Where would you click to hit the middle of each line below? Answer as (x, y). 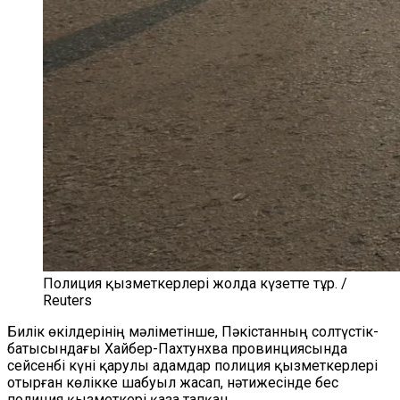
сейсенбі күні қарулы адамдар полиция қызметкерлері (192, 366)
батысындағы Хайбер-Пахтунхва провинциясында (177, 349)
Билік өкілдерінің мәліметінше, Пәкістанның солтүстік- (193, 332)
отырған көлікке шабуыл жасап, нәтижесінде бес (173, 383)
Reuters (67, 300)
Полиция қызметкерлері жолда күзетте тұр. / (195, 283)
